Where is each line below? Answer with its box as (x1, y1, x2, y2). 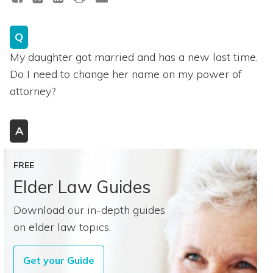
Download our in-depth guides (13, 202, 165, 217)
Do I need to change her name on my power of (10, 66, 242, 81)
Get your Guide (23, 253, 94, 266)
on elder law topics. (13, 219, 111, 234)
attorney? (10, 83, 55, 98)
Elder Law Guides (13, 175, 151, 197)
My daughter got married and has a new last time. (10, 49, 258, 64)
